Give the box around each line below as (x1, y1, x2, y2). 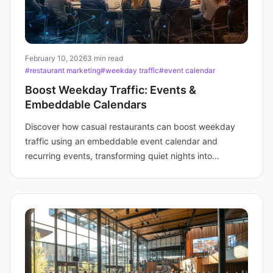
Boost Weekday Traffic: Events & (25, 83, 196, 96)
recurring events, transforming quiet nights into (25, 151, 212, 161)
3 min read (87, 54, 123, 63)
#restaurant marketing (25, 66, 101, 75)
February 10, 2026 (25, 54, 87, 63)
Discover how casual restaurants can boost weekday (25, 121, 235, 132)
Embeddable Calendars (25, 98, 147, 111)
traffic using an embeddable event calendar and (25, 136, 218, 146)
